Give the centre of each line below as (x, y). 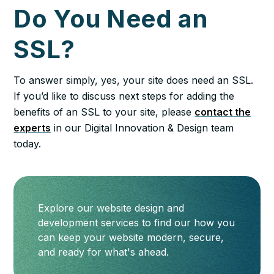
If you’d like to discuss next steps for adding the (124, 96)
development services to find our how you (137, 222)
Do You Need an (111, 18)
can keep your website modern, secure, (131, 237)
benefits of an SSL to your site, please (104, 112)
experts (32, 128)
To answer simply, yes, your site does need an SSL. (134, 80)
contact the (223, 112)
